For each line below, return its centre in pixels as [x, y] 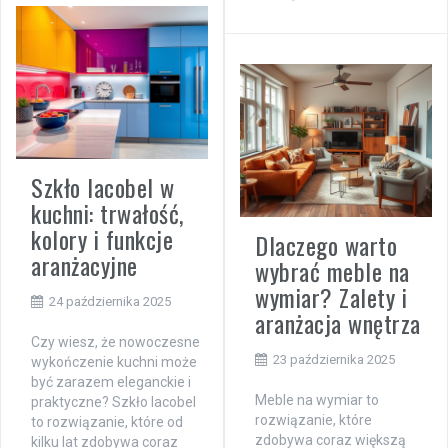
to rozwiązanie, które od [107, 422]
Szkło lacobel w [103, 187]
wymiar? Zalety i [331, 297]
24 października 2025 [110, 302]
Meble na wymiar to [317, 400]
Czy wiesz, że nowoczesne [115, 342]
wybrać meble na [332, 271]
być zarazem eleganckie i [111, 382]
